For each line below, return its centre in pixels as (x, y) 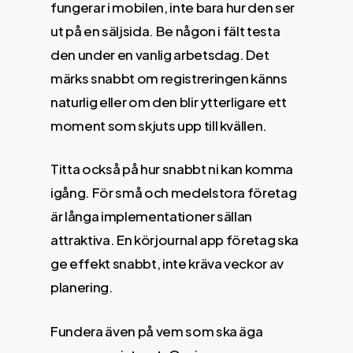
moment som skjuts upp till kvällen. (159, 125)
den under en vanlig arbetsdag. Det (160, 54)
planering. (82, 287)
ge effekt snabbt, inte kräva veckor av (167, 263)
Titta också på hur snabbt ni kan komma (172, 169)
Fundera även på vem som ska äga (157, 331)
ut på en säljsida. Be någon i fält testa (165, 30)
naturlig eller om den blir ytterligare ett (169, 101)
